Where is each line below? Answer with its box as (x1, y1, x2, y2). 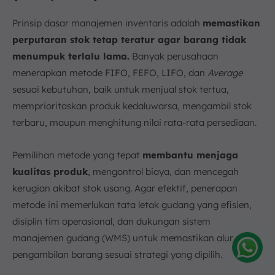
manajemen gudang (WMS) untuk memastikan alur (12, 231, 233, 244)
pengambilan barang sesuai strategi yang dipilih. (12, 248, 222, 260)
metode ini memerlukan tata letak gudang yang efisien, (12, 198, 252, 211)
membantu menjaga (142, 149, 238, 161)
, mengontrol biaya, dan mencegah (88, 165, 239, 177)
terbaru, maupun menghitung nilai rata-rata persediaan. (12, 116, 257, 128)
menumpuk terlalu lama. (12, 50, 130, 62)
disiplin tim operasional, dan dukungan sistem (12, 215, 211, 227)
